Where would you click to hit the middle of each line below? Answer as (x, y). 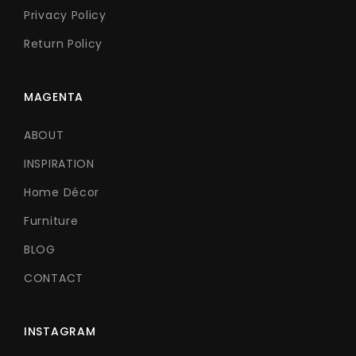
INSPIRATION (59, 164)
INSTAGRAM (60, 332)
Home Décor (62, 193)
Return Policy (64, 44)
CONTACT (54, 279)
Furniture (51, 221)
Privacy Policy (65, 15)
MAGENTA (54, 97)
